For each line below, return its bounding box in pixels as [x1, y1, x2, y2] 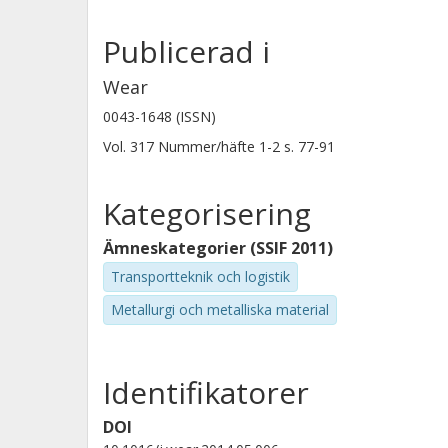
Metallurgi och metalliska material [111, 299, 329, 319]
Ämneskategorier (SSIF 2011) [103, 237, 333, 259]
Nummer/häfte [158, 137, 255, 156]
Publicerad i [103, 31, 270, 72]
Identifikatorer [103, 371, 309, 413]
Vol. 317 [103, 137, 158, 156]
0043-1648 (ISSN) [103, 107, 216, 126]
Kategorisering [103, 193, 311, 234]
